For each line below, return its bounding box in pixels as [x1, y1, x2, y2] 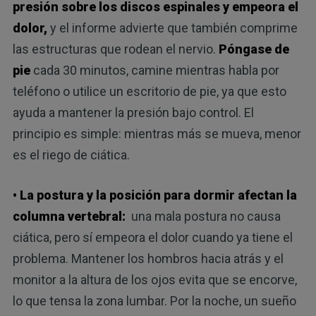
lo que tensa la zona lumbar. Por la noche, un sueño [12, 293, 296, 308]
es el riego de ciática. [12, 147, 130, 162]
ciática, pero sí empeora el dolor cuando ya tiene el [12, 229, 293, 245]
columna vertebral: [12, 208, 126, 224]
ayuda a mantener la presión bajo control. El [12, 104, 254, 120]
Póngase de [218, 41, 289, 56]
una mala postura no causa [125, 208, 281, 224]
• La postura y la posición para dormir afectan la [12, 187, 297, 202]
